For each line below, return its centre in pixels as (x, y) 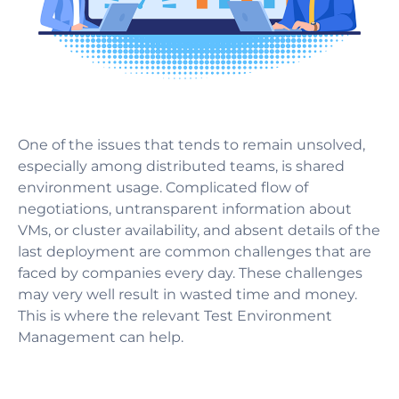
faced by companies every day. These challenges (190, 273)
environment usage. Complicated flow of (163, 188)
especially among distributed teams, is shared (181, 167)
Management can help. (101, 338)
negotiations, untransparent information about (185, 209)
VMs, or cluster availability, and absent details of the (199, 231)
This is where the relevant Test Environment (175, 316)
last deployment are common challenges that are (195, 252)
